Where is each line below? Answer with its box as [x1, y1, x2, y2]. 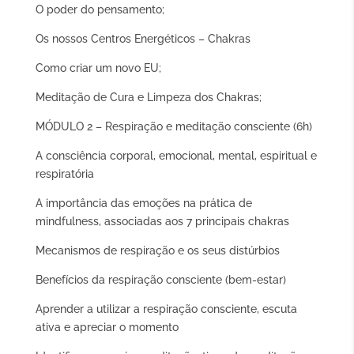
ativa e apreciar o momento [35, 321, 179, 333]
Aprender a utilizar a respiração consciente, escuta [35, 303, 297, 315]
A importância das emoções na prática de [35, 197, 252, 209]
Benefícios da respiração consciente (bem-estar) [35, 273, 286, 286]
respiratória [35, 168, 94, 180]
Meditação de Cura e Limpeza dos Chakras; [35, 91, 262, 104]
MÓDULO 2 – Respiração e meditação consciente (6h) [35, 120, 312, 133]
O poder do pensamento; [35, 3, 164, 16]
